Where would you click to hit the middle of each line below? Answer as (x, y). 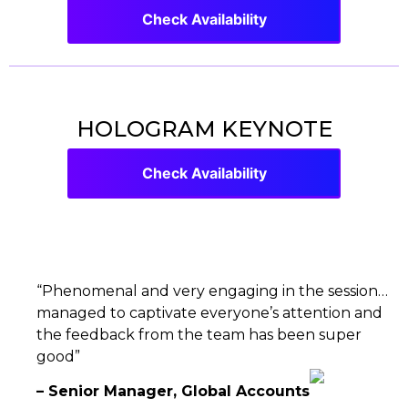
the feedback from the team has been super (199, 335)
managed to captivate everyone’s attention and (209, 313)
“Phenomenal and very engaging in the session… (212, 291)
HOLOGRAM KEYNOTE (204, 129)
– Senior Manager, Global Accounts (173, 392)
